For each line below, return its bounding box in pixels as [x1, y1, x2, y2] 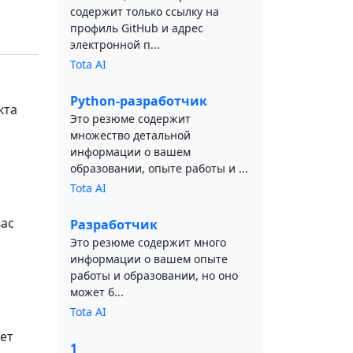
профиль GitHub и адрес [70, 20, 203, 35]
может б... [70, 284, 124, 299]
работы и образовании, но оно [70, 268, 238, 283]
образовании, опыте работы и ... [70, 161, 248, 176]
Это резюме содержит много [70, 235, 226, 250]
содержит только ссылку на [70, 4, 219, 19]
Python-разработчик [70, 92, 207, 110]
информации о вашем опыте [70, 251, 228, 266]
